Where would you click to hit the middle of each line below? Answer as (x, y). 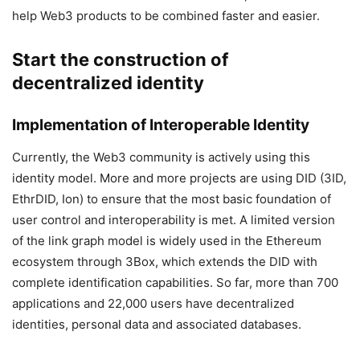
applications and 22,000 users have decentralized (153, 303)
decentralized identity (108, 83)
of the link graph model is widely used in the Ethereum (167, 241)
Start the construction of (120, 59)
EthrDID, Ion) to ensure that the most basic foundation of (172, 199)
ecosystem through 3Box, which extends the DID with (165, 262)
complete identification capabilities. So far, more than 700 (175, 282)
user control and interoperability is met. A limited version (174, 220)
